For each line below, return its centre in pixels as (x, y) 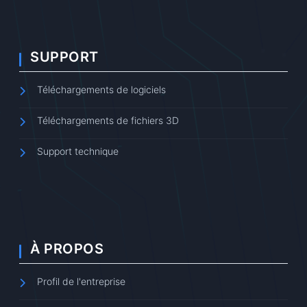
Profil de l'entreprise (81, 281)
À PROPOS (67, 248)
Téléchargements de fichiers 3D (108, 120)
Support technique (78, 151)
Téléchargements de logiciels (101, 89)
